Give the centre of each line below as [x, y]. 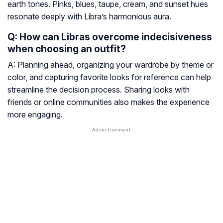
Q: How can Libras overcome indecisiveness [110, 37]
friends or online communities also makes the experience [109, 102]
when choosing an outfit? [67, 49]
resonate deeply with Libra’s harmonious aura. [89, 17]
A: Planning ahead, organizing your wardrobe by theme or [111, 65]
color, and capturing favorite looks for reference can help [109, 77]
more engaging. [35, 115]
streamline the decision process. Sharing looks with [99, 90]
